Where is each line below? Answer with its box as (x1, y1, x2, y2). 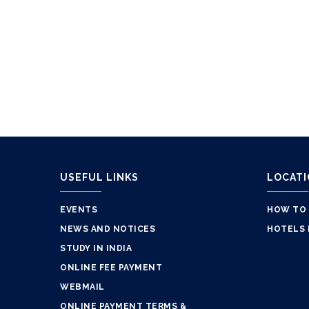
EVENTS (60, 205, 97, 215)
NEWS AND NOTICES (60, 224, 155, 235)
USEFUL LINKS (60, 172, 139, 183)
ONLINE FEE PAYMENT (60, 263, 162, 273)
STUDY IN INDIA (60, 243, 132, 254)
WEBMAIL (60, 282, 105, 292)
